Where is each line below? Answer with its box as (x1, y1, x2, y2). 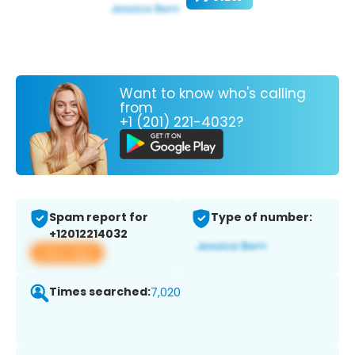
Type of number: (211, 209, 312, 226)
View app (40, 244, 94, 261)
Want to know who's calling (120, 83, 306, 103)
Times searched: (49, 284, 151, 300)
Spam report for (49, 209, 148, 226)
